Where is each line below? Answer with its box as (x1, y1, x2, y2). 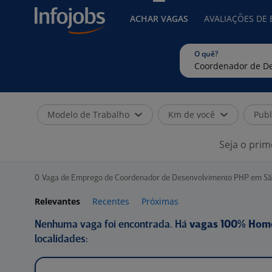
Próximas (141, 195, 178, 207)
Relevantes (35, 195, 80, 207)
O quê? (194, 49, 218, 59)
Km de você (168, 109, 215, 120)
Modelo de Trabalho (47, 109, 129, 120)
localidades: (35, 234, 88, 245)
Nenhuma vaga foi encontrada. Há (35, 220, 189, 230)
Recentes (92, 195, 129, 207)
